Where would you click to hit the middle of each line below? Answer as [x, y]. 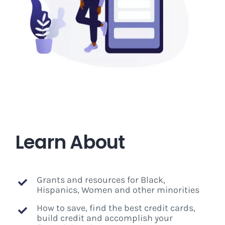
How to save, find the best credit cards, [116, 208]
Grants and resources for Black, [101, 180]
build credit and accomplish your [105, 218]
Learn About [70, 142]
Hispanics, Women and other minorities [118, 190]
